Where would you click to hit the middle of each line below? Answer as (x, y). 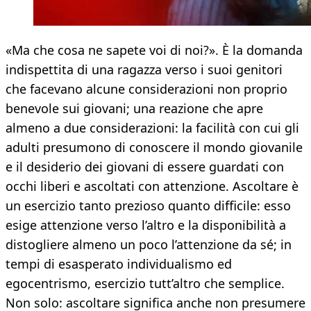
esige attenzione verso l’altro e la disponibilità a (146, 225)
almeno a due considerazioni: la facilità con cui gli (152, 128)
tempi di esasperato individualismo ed (119, 264)
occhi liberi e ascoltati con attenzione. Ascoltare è (152, 186)
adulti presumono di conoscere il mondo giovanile (154, 148)
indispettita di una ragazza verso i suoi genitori (144, 70)
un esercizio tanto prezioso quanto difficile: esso (148, 206)
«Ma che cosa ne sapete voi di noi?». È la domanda (154, 50)
